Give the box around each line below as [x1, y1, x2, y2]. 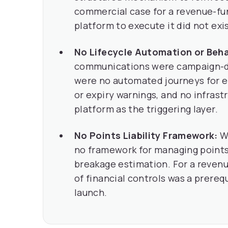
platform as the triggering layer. [74, 103, 218, 115]
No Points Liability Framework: [74, 129, 218, 141]
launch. [74, 186, 107, 198]
